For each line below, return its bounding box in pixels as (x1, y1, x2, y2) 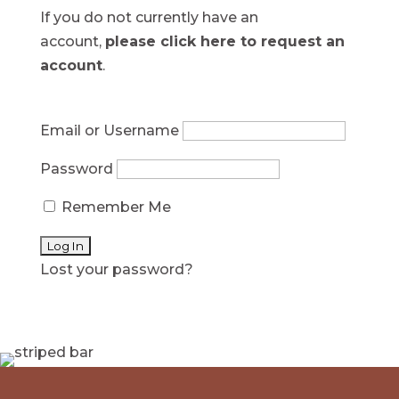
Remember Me (57, 198, 171, 216)
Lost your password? (39, 260, 193, 278)
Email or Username (39, 121, 179, 139)
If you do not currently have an (39, 8, 258, 26)
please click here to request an (104, 32, 345, 50)
